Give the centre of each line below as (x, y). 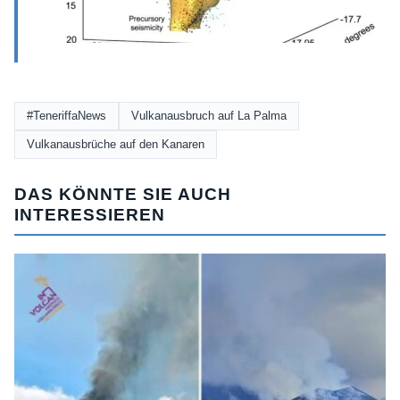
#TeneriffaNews (67, 115)
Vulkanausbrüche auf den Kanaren (116, 144)
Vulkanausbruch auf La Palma (209, 115)
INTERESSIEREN (90, 214)
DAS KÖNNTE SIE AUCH (123, 194)
